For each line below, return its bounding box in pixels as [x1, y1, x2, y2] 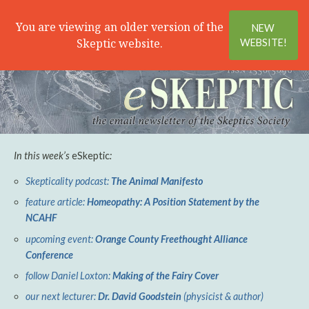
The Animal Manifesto [111, 175, 203, 188]
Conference [26, 248, 74, 261]
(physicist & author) [183, 290, 264, 302]
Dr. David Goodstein [98, 290, 184, 302]
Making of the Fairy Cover [112, 269, 219, 281]
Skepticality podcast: [26, 175, 112, 188]
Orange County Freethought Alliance [95, 232, 248, 245]
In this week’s [14, 149, 72, 161]
